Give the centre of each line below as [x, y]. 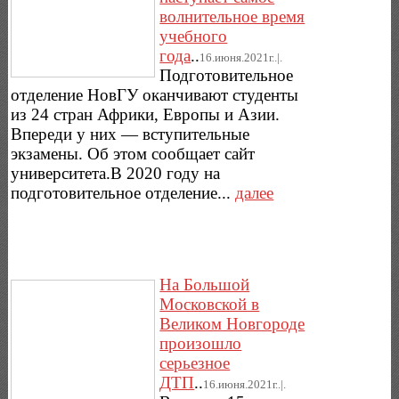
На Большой [205, 285]
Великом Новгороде [232, 324]
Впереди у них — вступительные [130, 134]
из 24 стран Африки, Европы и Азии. [146, 115]
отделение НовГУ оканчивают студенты [155, 95]
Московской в [210, 305]
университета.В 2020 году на [116, 174]
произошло [201, 344]
